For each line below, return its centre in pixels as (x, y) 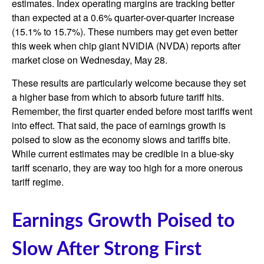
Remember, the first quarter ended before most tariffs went (132, 111)
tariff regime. (38, 182)
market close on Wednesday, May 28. (90, 60)
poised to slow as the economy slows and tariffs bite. (121, 139)
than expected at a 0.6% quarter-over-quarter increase (123, 17)
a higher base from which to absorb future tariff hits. (118, 97)
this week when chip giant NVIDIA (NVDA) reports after (126, 46)
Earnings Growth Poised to (123, 221)
